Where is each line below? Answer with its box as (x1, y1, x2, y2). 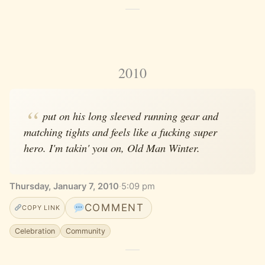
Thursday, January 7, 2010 (9, 181, 119, 192)
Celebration (15, 227, 56, 236)
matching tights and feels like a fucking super (24, 124, 217, 139)
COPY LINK (22, 203, 60, 212)
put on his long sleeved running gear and (42, 108, 218, 123)
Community (66, 227, 106, 236)
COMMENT (84, 201, 144, 214)
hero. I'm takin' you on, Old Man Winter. (24, 140, 200, 155)
